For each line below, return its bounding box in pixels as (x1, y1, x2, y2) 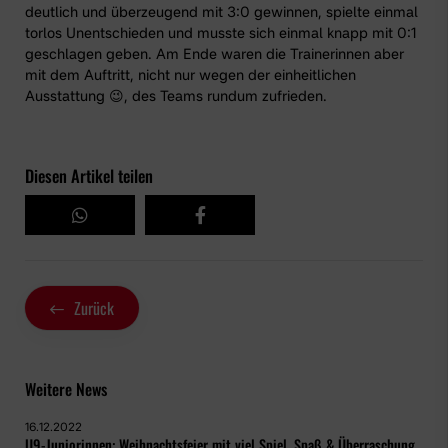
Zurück (74, 296, 114, 321)
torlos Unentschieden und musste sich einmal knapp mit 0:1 (25, 24, 417, 42)
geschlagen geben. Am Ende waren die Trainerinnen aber (25, 45, 404, 63)
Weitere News (25, 377, 107, 402)
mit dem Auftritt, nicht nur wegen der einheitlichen (25, 66, 356, 84)
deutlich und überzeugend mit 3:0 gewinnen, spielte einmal (25, 3, 418, 21)
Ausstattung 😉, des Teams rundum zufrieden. (25, 87, 327, 105)
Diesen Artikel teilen (25, 163, 153, 189)
